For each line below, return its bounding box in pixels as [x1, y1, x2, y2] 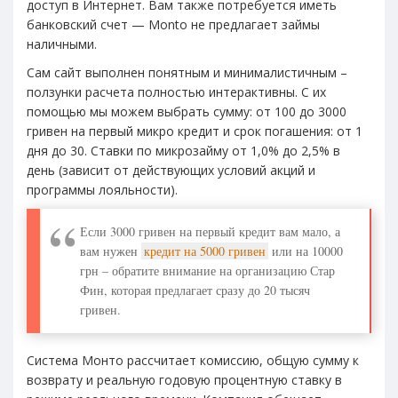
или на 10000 [268, 242, 343, 259]
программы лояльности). [27, 180, 178, 198]
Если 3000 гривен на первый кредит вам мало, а [80, 222, 340, 240]
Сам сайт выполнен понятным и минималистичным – [27, 63, 347, 81]
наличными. [27, 35, 97, 52]
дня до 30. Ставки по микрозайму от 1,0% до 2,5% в [27, 141, 340, 159]
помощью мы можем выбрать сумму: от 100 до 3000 [27, 102, 346, 120]
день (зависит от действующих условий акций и [27, 161, 315, 179]
